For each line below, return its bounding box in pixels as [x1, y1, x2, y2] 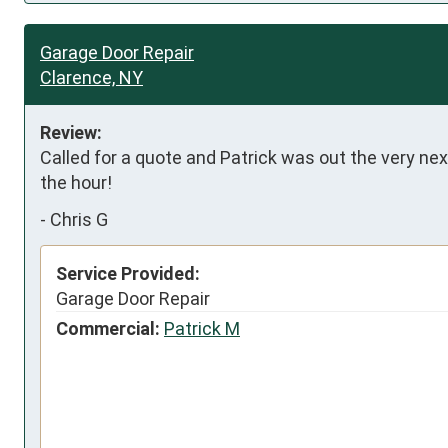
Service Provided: [56, 262, 200, 284]
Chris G [50, 209, 108, 230]
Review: [40, 121, 102, 143]
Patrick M [164, 317, 240, 339]
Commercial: [56, 317, 160, 339]
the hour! [40, 171, 112, 193]
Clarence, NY [40, 66, 143, 88]
